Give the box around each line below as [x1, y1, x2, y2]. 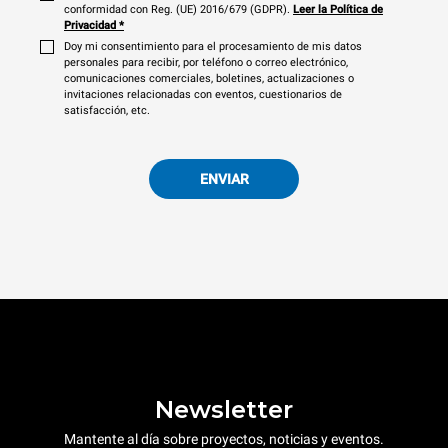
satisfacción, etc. [64, 104, 150, 117]
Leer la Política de [293, 3, 383, 16]
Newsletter [155, 394, 293, 424]
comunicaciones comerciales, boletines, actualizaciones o [64, 72, 354, 85]
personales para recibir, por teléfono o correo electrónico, [64, 56, 348, 69]
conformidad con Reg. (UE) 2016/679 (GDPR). [64, 3, 290, 16]
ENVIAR [199, 171, 249, 187]
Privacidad [64, 19, 116, 32]
